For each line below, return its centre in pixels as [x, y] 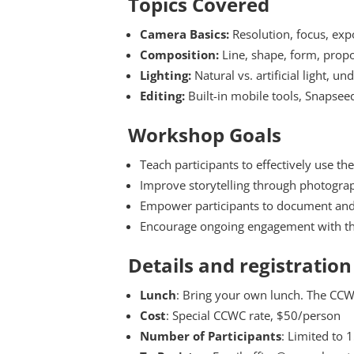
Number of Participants [211, 336]
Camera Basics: [185, 34]
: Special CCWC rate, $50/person [253, 315]
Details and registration [240, 265]
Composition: [179, 55]
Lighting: [166, 75]
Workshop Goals [205, 135]
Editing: [162, 96]
